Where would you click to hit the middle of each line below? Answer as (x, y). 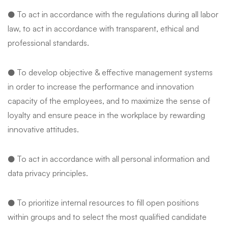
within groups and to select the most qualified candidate (107, 217)
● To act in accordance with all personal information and (109, 159)
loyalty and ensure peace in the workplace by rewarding (106, 115)
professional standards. (48, 43)
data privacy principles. (48, 173)
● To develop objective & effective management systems (110, 73)
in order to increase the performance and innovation (101, 87)
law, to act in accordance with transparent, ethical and (103, 29)
